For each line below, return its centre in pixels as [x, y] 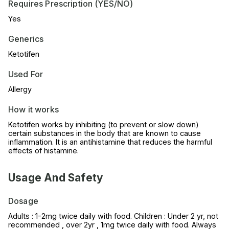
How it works [33, 109]
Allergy [20, 89]
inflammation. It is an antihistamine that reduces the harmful [110, 142]
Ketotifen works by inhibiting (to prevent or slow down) [104, 124]
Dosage [23, 201]
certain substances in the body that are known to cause [105, 133]
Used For [26, 74]
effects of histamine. [43, 150]
